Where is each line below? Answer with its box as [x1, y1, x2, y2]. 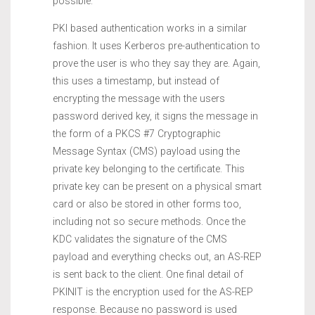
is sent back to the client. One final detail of [53, 268, 243, 280]
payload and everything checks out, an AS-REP [53, 250, 262, 262]
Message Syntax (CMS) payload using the [53, 145, 240, 157]
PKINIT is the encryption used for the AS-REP [53, 285, 253, 297]
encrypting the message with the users [53, 92, 225, 104]
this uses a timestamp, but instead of [53, 75, 219, 86]
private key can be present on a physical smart [53, 180, 262, 192]
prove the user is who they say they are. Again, [53, 57, 260, 69]
